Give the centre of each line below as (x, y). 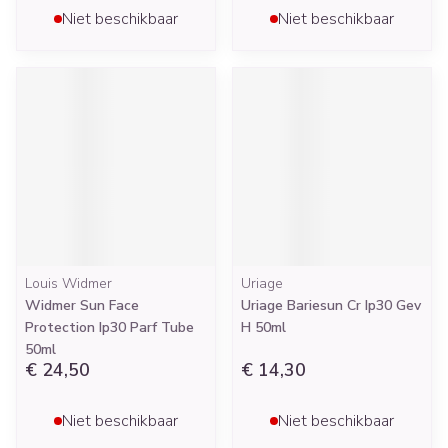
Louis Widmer (68, 283)
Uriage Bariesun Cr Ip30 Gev (331, 305)
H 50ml (263, 327)
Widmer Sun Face (82, 305)
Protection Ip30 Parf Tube (109, 327)
